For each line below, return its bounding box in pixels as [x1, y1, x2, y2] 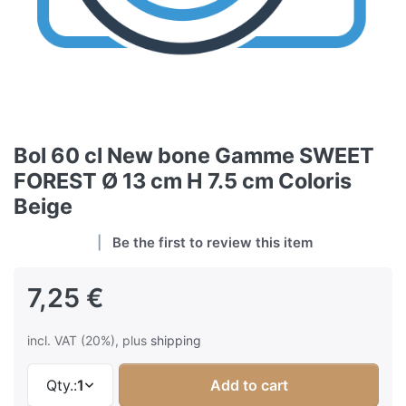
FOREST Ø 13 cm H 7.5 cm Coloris [14, 168, 352, 195]
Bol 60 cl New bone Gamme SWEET [14, 142, 374, 169]
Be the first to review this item [112, 234, 313, 252]
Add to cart [209, 376, 288, 395]
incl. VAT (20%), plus [27, 333, 150, 349]
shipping [150, 333, 201, 349]
